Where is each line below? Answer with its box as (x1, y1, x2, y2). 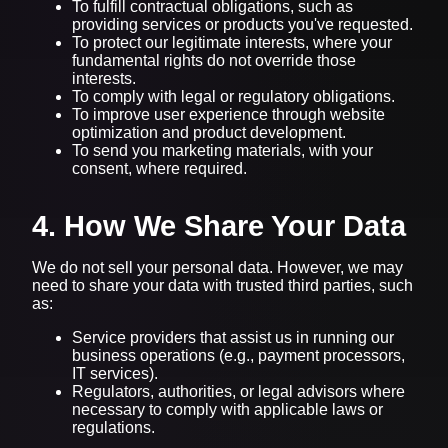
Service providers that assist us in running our (72, 328, 394, 346)
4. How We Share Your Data (32, 209, 406, 242)
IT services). (72, 364, 158, 382)
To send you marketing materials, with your (72, 141, 373, 159)
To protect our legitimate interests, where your (72, 33, 392, 51)
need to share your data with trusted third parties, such (32, 276, 413, 294)
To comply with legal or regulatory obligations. (72, 87, 395, 105)
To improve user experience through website (72, 105, 385, 123)
